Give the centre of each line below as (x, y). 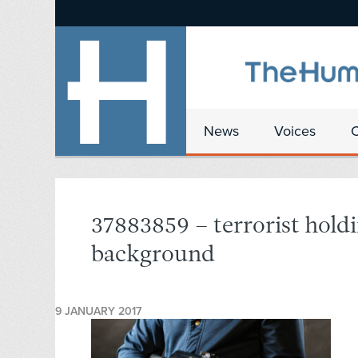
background (153, 256)
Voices (295, 131)
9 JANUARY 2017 (98, 312)
